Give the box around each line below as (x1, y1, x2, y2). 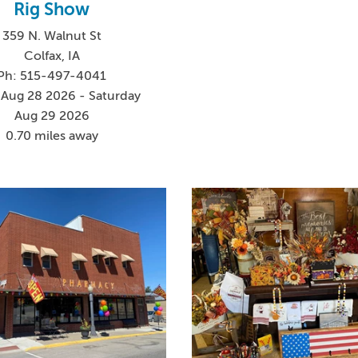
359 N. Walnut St (2, 29, 101, 44)
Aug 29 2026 (14, 109, 89, 124)
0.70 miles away (5, 129, 98, 144)
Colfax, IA (23, 49, 80, 64)
